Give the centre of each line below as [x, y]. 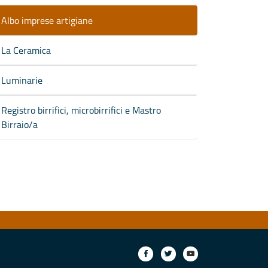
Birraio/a [19, 124]
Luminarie [22, 80]
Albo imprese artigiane [47, 20]
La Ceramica [26, 50]
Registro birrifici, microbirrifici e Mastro [81, 110]
